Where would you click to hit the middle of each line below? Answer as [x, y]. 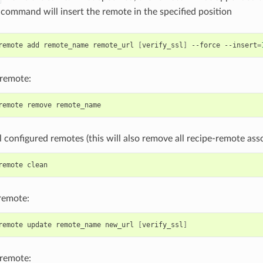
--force [205, 45]
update [39, 225]
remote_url [113, 45]
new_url [119, 225]
